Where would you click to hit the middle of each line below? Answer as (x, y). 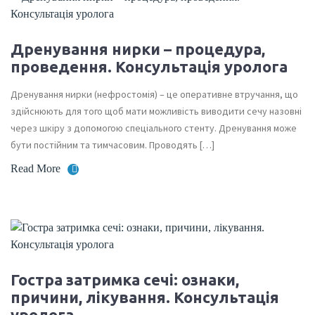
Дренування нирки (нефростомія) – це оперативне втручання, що (154, 94)
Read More (36, 168)
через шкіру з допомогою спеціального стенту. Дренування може (154, 128)
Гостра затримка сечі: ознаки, (125, 279)
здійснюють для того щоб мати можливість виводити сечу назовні (156, 111)
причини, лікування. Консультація (145, 297)
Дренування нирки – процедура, (138, 49)
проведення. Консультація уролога (149, 66)
